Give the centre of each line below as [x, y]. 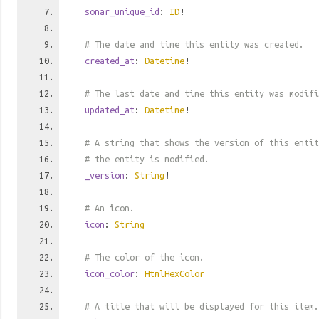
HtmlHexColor [174, 273]
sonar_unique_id [122, 11]
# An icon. [110, 208]
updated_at [110, 110]
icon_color [110, 273]
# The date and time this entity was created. [194, 44]
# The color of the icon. [145, 257]
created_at [110, 61]
